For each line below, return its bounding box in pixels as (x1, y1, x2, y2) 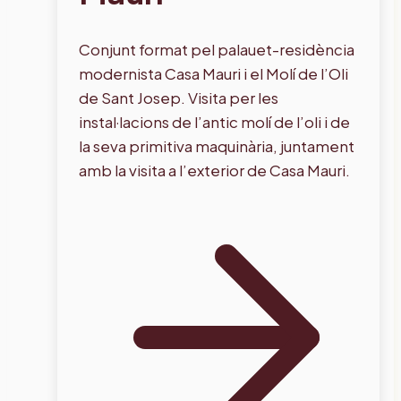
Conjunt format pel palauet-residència (79, 38, 354, 59)
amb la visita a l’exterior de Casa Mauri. (79, 159, 350, 180)
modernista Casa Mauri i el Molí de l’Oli (79, 63, 348, 83)
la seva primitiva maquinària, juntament (79, 135, 354, 156)
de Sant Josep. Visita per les (79, 87, 278, 107)
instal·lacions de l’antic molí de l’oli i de (79, 111, 350, 132)
